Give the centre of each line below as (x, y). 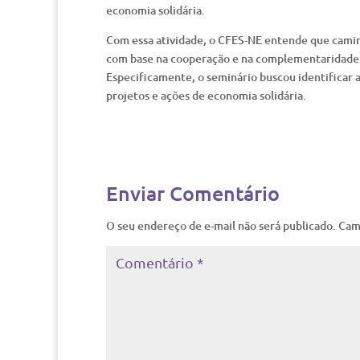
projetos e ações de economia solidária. (206, 95)
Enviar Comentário (193, 193)
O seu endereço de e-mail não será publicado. (221, 225)
